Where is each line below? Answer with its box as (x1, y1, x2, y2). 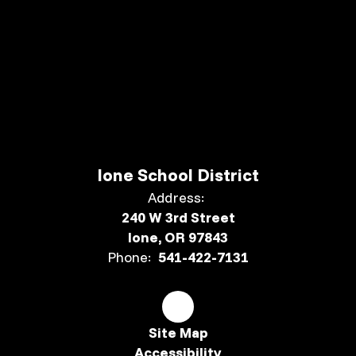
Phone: (107, 247, 151, 266)
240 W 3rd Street (121, 207, 235, 226)
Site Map (148, 323, 208, 342)
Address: (148, 188, 204, 207)
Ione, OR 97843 (128, 227, 228, 246)
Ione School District (97, 163, 259, 186)
